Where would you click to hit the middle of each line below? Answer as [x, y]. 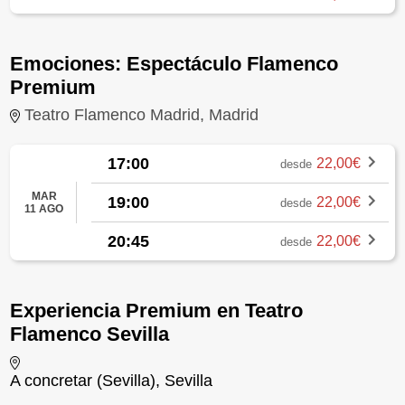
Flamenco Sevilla [90, 334]
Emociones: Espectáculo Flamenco [174, 64]
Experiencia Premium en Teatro [157, 311]
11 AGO [44, 209]
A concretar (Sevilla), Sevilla [112, 380]
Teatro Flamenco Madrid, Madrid [142, 114]
